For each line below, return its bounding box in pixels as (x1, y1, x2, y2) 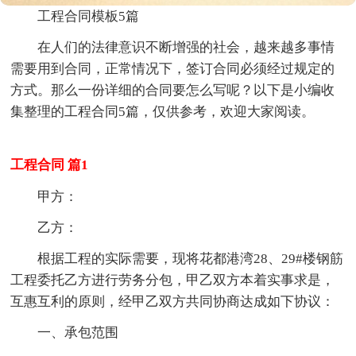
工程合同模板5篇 (37, 8, 140, 24)
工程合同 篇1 (10, 157, 89, 172)
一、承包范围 (37, 324, 119, 340)
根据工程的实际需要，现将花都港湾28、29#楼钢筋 (37, 250, 344, 266)
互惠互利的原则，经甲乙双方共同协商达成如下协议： (10, 293, 335, 309)
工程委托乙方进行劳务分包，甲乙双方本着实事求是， (10, 272, 335, 288)
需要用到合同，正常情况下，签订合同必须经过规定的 (10, 60, 335, 76)
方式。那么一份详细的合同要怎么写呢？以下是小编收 (10, 82, 335, 98)
